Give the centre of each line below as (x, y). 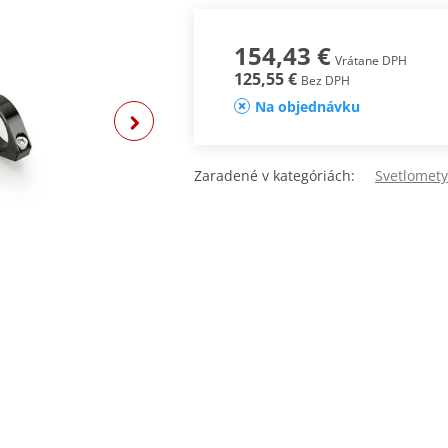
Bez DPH (325, 81)
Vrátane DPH (370, 61)
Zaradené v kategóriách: (284, 176)
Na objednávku (307, 107)
